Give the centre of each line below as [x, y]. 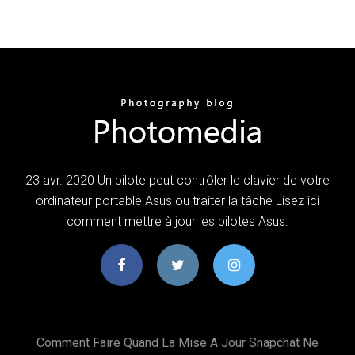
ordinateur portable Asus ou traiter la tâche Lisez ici [177, 200]
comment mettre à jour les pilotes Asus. [177, 221]
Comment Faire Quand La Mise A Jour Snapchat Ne [177, 342]
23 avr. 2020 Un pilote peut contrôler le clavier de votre [177, 180]
